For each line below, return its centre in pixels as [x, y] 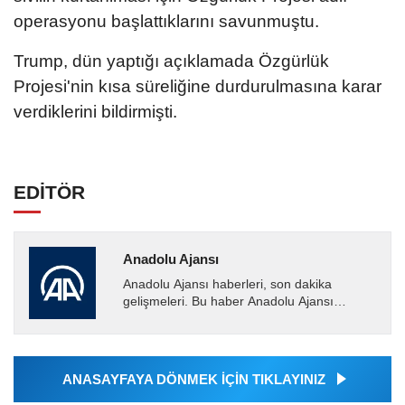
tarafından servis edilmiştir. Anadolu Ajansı [244, 318]
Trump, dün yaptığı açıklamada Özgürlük [171, 61]
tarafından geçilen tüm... [192, 335]
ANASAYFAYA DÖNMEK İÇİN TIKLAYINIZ [193, 380]
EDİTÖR [49, 192]
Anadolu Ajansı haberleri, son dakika [227, 284]
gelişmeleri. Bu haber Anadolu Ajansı [228, 301]
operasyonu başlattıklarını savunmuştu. [166, 21]
